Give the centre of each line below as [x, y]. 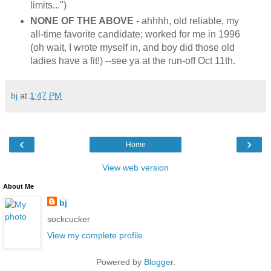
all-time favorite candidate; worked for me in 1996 [135, 34]
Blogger [158, 262]
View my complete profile [95, 236]
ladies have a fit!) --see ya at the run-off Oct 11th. [132, 61]
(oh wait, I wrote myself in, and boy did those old [132, 48]
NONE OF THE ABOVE [83, 21]
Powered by [120, 262]
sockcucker [68, 219]
